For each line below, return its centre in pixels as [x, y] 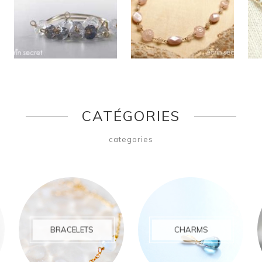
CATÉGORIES [131, 116]
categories [131, 139]
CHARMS [192, 230]
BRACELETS [72, 230]
